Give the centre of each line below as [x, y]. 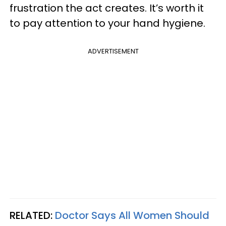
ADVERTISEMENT [113, 51]
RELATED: [32, 215]
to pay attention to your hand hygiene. [107, 23]
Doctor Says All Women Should [132, 215]
